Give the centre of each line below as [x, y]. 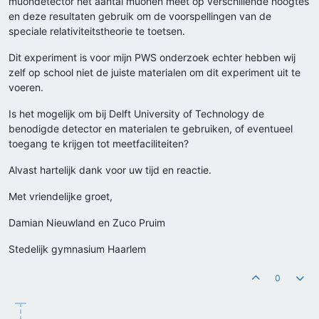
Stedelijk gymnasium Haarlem [77, 249]
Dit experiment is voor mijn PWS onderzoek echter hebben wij [152, 58]
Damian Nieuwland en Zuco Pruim [87, 223]
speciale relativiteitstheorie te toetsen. [97, 31]
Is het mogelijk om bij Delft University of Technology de [136, 114]
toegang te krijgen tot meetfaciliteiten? [99, 144]
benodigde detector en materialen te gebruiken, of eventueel [151, 129]
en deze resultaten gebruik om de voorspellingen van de [140, 16]
